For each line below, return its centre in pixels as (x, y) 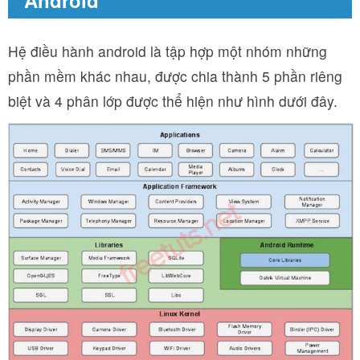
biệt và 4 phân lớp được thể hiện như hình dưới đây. (173, 101)
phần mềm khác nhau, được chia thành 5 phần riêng (175, 76)
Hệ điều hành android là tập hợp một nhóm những (168, 51)
